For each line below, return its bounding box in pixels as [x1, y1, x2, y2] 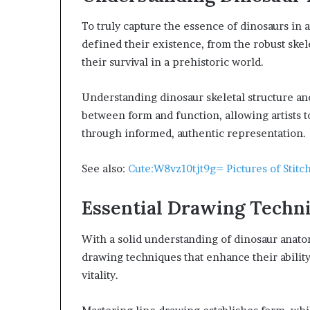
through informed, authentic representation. [82, 127, 306, 140]
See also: [82, 162, 128, 176]
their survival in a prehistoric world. [82, 55, 264, 69]
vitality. [82, 268, 118, 282]
